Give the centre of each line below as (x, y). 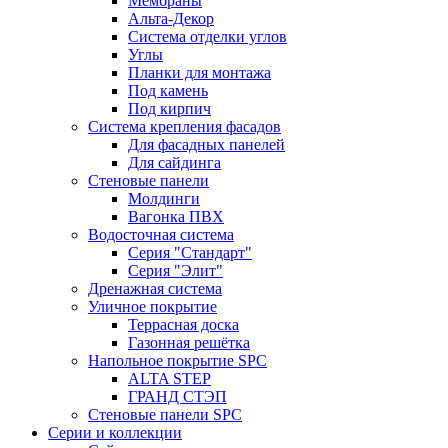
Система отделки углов (207, 36)
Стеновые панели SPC (165, 414)
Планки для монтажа (199, 72)
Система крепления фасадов (184, 126)
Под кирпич (169, 108)
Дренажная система (155, 288)
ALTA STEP (169, 378)
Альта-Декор (171, 18)
